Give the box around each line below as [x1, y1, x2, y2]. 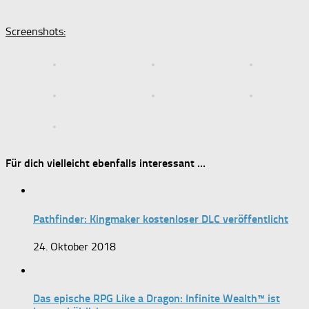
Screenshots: [6, 24, 66, 38]
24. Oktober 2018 [33, 239, 116, 253]
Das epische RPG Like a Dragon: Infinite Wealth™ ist [33, 292, 280, 306]
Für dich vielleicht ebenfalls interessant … [6, 157, 206, 170]
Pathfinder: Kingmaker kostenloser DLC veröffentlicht [33, 212, 288, 226]
